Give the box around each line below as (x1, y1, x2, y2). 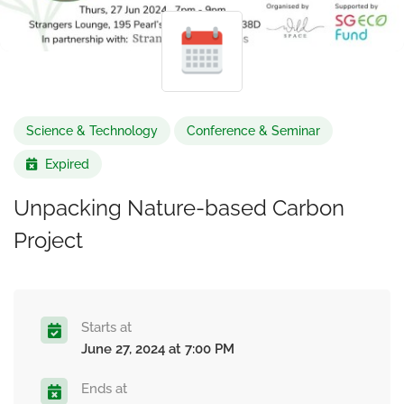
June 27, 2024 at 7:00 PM (81, 341, 234, 357)
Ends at (81, 381, 127, 397)
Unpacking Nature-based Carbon (14, 195, 344, 221)
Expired (41, 157, 89, 171)
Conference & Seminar (187, 124, 320, 138)
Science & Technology (26, 124, 158, 138)
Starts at (81, 319, 132, 335)
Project (14, 227, 83, 253)
